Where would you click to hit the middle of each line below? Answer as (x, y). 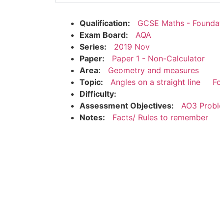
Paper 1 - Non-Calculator (158, 58)
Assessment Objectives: (127, 105)
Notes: (92, 117)
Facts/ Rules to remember (160, 117)
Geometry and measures (153, 70)
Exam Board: (104, 35)
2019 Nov (132, 46)
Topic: (91, 82)
